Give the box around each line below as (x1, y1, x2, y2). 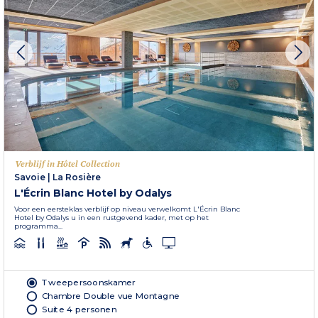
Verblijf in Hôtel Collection (15, 158, 120, 170)
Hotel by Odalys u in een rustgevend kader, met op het (14, 213, 209, 223)
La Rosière (53, 172, 101, 183)
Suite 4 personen (42, 304, 116, 314)
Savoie (14, 172, 45, 183)
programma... (14, 221, 62, 231)
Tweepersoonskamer (42, 277, 136, 288)
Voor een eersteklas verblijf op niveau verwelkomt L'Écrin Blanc (14, 204, 240, 214)
